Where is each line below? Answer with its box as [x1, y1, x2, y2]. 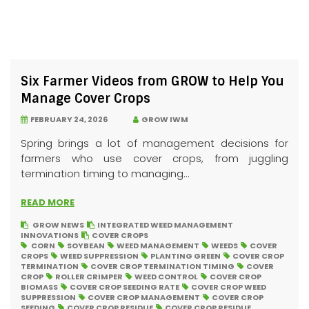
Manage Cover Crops [21, 90, 154, 107]
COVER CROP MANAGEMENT [88, 292, 200, 303]
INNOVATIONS [21, 230, 79, 241]
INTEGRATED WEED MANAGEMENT [97, 219, 233, 230]
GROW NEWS [32, 219, 84, 230]
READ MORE [21, 196, 74, 209]
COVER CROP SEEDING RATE [70, 281, 179, 292]
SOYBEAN [67, 240, 105, 251]
